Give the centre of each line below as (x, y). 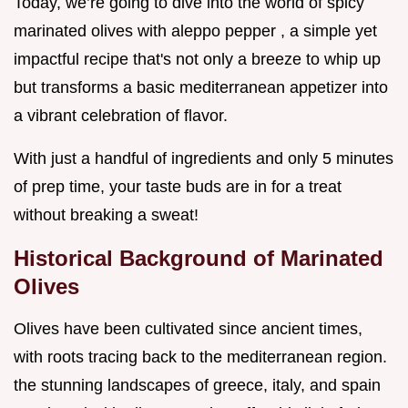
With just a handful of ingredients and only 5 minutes (204, 159)
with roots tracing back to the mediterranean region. (200, 357)
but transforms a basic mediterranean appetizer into (201, 88)
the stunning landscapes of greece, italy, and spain (197, 386)
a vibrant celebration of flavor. (121, 116)
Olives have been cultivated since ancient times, (188, 329)
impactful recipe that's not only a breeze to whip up (197, 60)
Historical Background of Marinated (199, 259)
